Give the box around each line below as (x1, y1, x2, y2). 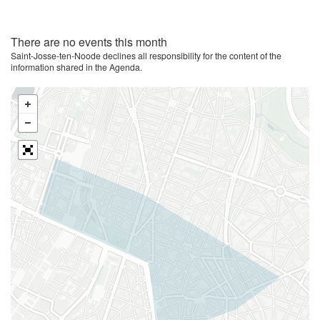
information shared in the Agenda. (11, 61, 142, 73)
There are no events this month (11, 34, 167, 50)
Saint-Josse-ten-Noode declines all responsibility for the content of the (11, 49, 281, 61)
